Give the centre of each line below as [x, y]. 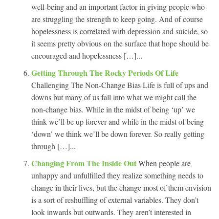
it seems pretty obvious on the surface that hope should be [120, 43]
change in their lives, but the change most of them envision [121, 187]
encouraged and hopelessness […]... [87, 55]
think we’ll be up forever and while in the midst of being [118, 121]
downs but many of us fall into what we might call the [114, 97]
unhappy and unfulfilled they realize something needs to [117, 175]
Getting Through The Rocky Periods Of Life [105, 72]
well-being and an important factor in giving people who [118, 6]
